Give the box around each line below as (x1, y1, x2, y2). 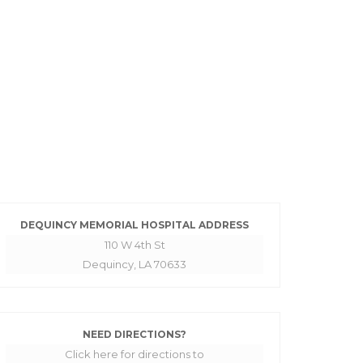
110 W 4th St (104, 237, 165, 251)
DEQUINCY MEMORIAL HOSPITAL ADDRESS (20, 218, 249, 231)
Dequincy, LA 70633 (83, 257, 186, 271)
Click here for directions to (65, 347, 204, 361)
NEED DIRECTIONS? (83, 327, 186, 340)
